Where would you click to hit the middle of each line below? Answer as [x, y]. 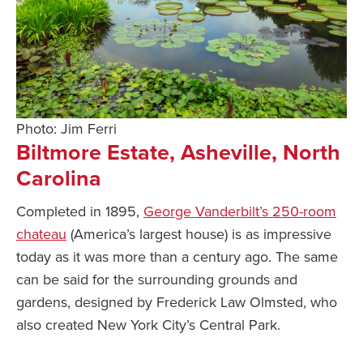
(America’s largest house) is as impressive [199, 235]
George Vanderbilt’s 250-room [240, 212]
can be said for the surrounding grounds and [157, 280]
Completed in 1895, [80, 212]
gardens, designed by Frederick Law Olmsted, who [177, 303]
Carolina [59, 179]
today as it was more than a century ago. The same [177, 257]
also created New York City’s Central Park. [148, 325]
